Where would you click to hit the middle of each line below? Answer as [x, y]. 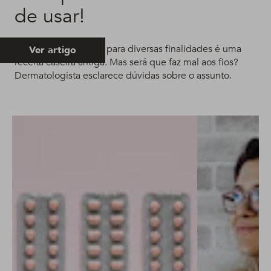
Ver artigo [53, 50]
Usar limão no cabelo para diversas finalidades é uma [128, 49]
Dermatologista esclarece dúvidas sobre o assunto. [123, 75]
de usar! [50, 16]
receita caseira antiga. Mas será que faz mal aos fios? [126, 62]
